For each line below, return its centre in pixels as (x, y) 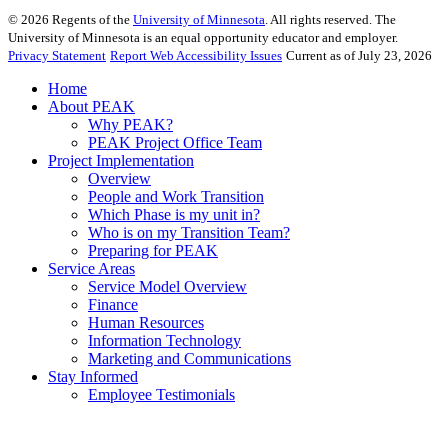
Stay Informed (93, 376)
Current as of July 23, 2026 (359, 55)
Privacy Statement (57, 55)
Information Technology (164, 340)
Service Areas (91, 268)
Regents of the (91, 19)
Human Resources (146, 322)
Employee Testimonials (161, 394)
